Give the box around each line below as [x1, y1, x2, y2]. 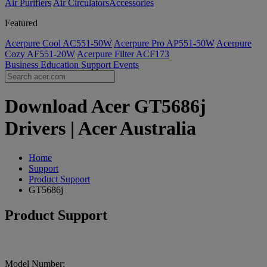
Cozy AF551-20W [5, 49, 75, 59]
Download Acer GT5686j [5, 95, 206, 117]
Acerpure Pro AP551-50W [114, 38, 215, 48]
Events [113, 60, 139, 70]
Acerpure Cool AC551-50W [5, 38, 112, 48]
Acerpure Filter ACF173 [77, 49, 169, 59]
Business [5, 60, 41, 70]
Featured [5, 18, 38, 28]
